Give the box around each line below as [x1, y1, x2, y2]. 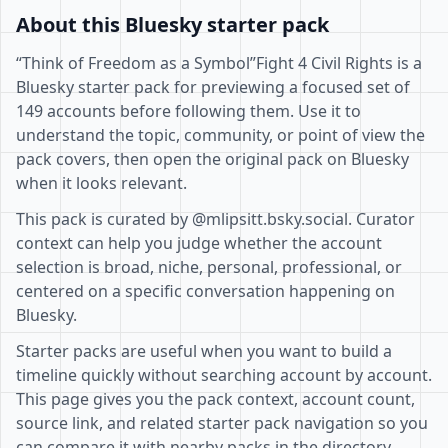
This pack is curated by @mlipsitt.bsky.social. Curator [16, 208, 415, 230]
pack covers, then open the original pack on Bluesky [16, 148, 409, 170]
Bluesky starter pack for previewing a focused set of [16, 76, 410, 98]
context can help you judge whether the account [16, 232, 382, 254]
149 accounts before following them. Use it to [16, 100, 361, 122]
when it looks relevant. [16, 172, 187, 194]
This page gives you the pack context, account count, [16, 388, 415, 410]
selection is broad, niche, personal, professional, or [16, 256, 402, 278]
